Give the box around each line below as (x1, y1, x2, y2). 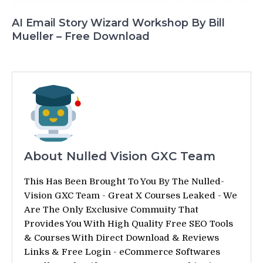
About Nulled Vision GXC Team (24, 149, 215, 163)
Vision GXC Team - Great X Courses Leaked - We (24, 190, 237, 201)
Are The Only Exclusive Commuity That (24, 204, 198, 215)
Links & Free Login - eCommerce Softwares (24, 246, 220, 257)
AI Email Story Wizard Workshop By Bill (12, 16, 225, 29)
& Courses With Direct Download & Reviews (24, 232, 219, 243)
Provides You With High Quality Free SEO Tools (24, 218, 233, 229)
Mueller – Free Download (12, 29, 150, 43)
